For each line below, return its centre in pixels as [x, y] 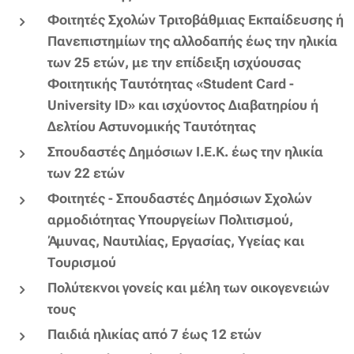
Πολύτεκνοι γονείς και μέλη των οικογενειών [188, 287]
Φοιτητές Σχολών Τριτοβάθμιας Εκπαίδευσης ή [196, 19]
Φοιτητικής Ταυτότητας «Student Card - [171, 83]
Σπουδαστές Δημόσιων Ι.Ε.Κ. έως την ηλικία [185, 151]
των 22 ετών [86, 173]
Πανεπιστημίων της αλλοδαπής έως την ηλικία [192, 41]
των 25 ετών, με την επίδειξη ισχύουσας [174, 62]
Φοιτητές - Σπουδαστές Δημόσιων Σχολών [180, 198]
